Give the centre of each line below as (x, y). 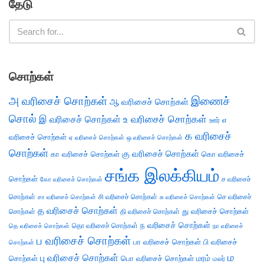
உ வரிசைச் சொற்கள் (165, 119)
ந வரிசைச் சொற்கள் (175, 225)
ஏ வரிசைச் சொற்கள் (97, 137)
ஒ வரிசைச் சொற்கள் (155, 137)
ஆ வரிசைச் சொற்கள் (149, 102)
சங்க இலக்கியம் (162, 175)
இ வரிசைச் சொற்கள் (80, 119)
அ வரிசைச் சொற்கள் (58, 101)
